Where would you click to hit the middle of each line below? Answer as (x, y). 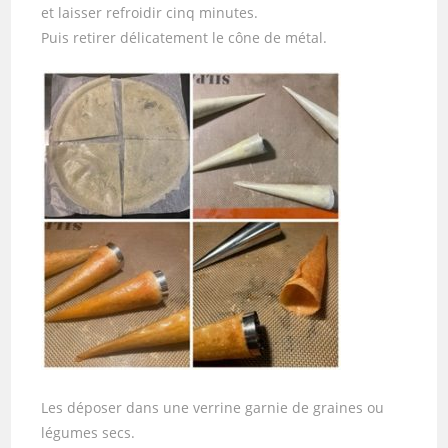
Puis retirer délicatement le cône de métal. (184, 37)
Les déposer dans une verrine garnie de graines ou (213, 407)
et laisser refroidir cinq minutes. (150, 12)
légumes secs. (88, 432)
